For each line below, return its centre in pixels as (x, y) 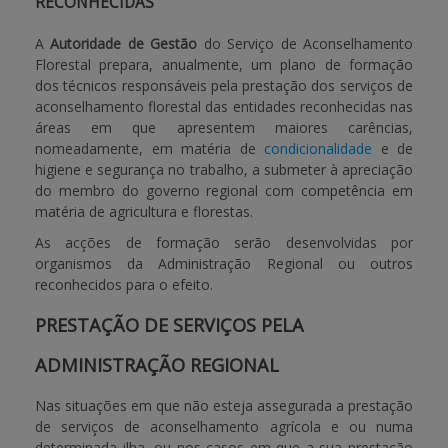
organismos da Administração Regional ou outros (224, 263)
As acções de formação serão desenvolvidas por (224, 242)
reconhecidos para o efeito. (124, 284)
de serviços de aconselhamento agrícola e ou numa (224, 426)
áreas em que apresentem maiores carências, (224, 127)
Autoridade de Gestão (124, 43)
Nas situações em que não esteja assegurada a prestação (224, 405)
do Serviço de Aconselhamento (305, 43)
